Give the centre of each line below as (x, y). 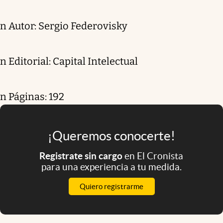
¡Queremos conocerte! (111, 135)
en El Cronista (154, 156)
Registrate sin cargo (82, 156)
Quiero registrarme (111, 186)
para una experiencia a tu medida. (111, 167)
